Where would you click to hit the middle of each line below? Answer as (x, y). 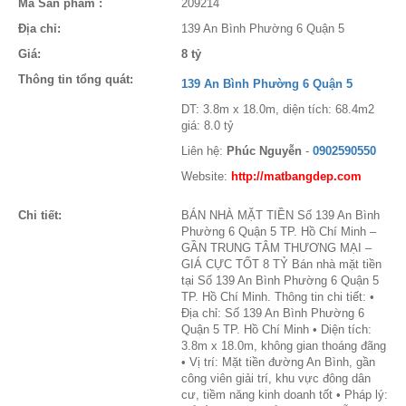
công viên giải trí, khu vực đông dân (276, 378)
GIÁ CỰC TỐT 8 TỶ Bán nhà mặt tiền (281, 264)
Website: (206, 176)
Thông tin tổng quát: (76, 79)
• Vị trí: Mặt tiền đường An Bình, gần (278, 362)
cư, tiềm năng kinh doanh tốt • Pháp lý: (285, 395)
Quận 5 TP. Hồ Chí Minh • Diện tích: (276, 329)
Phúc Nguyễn (264, 151)
